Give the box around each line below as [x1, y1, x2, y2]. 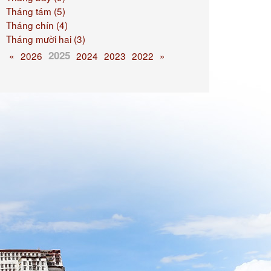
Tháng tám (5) [5, 4, 65, 18]
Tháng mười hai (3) [5, 32, 85, 45]
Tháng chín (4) [5, 18, 68, 31]
